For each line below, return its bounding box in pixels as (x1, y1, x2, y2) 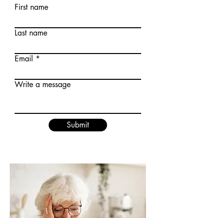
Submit (67, 120, 89, 130)
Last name (15, 28, 47, 38)
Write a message (15, 79, 71, 90)
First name (15, 2, 48, 12)
